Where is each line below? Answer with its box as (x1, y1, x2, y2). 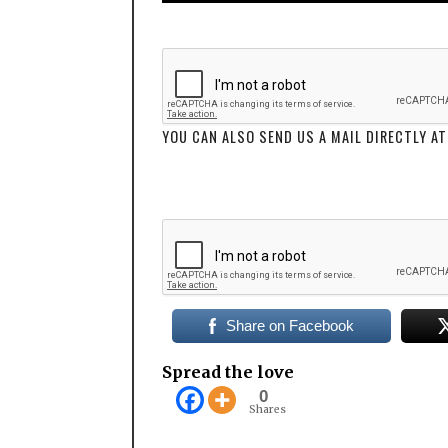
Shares (249, 403, 286, 417)
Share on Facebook (225, 317, 354, 335)
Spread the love (162, 362, 294, 383)
